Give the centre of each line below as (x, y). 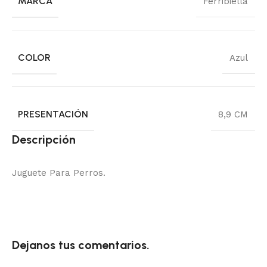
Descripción (44, 139)
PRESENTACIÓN (53, 114)
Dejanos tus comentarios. (81, 245)
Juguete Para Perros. (59, 173)
